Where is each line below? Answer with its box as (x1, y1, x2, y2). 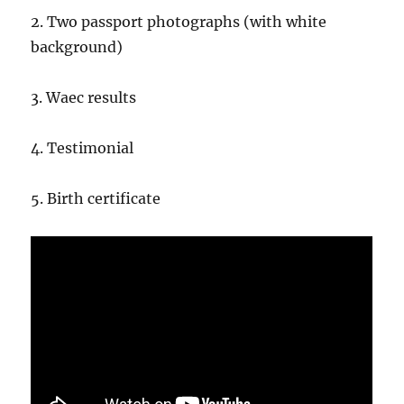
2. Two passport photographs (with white (31, 12, 327, 31)
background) (31, 37, 124, 56)
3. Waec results (31, 87, 141, 106)
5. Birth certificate (31, 188, 165, 207)
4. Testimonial (31, 138, 138, 157)
